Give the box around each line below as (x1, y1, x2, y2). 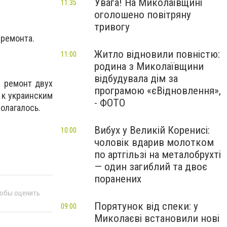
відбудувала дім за (94, 72, 178, 85)
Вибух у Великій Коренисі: (94, 124, 210, 136)
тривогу (94, 21, 130, 33)
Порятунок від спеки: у (94, 200, 198, 212)
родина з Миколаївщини (94, 60, 204, 72)
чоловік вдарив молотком (94, 136, 214, 148)
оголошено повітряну (94, 9, 191, 21)
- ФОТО (94, 97, 125, 109)
